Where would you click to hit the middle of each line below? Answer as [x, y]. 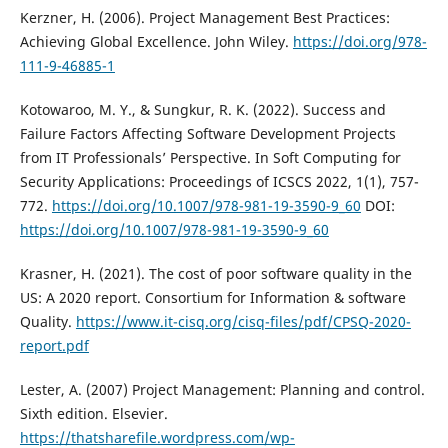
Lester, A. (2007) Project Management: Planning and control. [222, 390]
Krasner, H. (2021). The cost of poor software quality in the [215, 274]
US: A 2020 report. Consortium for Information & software [212, 298]
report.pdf [54, 346]
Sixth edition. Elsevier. [93, 414]
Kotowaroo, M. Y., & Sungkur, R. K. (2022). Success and [202, 110]
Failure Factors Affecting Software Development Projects [207, 134]
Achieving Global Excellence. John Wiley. [156, 42]
